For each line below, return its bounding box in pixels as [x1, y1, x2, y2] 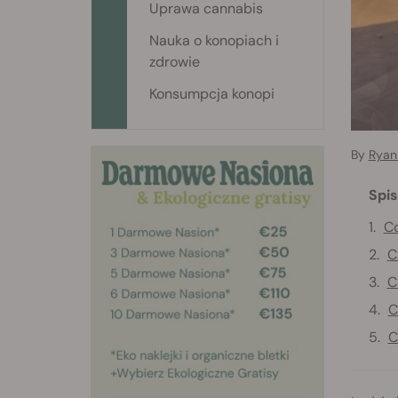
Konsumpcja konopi [149, 84, 275, 103]
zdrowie [149, 52, 200, 71]
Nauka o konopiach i [149, 31, 279, 50]
